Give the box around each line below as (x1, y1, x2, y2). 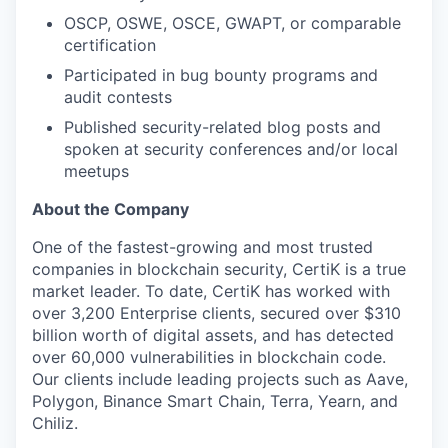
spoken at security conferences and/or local (64, 138, 398, 159)
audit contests (64, 86, 172, 107)
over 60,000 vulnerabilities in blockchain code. (32, 346, 386, 367)
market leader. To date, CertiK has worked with (32, 280, 390, 301)
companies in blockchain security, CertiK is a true (32, 258, 406, 279)
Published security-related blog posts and (64, 116, 381, 137)
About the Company (32, 198, 189, 219)
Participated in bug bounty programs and (64, 64, 378, 85)
